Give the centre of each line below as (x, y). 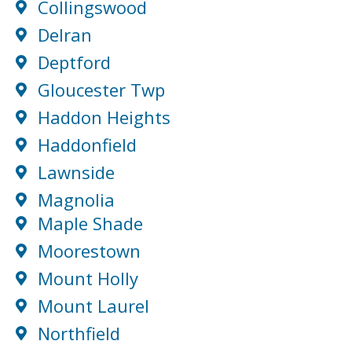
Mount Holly (88, 279)
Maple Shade (90, 224)
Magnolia (76, 200)
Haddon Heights (104, 117)
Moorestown (89, 251)
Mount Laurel (93, 306)
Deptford (74, 62)
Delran (64, 35)
